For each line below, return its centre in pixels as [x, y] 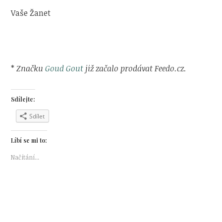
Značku [31, 68]
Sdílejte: [23, 99]
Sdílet [37, 116]
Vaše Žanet [31, 13]
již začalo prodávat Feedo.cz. [136, 68]
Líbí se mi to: [29, 140]
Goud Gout [64, 68]
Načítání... [25, 157]
